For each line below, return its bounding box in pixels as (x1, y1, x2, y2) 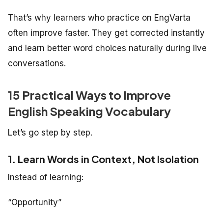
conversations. (8, 58, 66, 68)
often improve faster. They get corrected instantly (8, 27, 205, 38)
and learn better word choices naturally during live (8, 43, 207, 53)
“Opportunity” (8, 197, 61, 207)
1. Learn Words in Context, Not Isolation (8, 152, 199, 165)
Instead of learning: (8, 172, 83, 182)
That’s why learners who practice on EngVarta (8, 12, 191, 23)
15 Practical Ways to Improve (8, 87, 171, 102)
